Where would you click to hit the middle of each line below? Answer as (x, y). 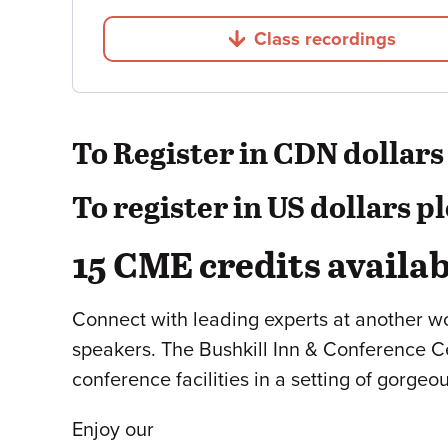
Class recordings (325, 38)
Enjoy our (113, 429)
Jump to (345, 48)
